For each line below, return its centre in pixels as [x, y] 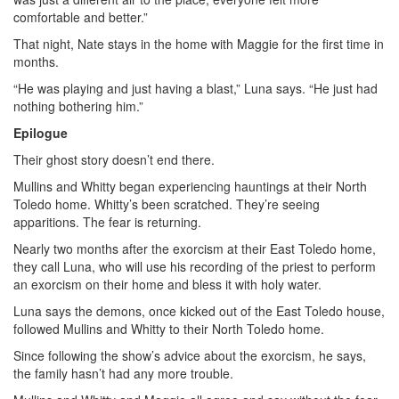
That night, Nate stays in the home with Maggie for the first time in [199, 44]
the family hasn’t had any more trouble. [123, 374]
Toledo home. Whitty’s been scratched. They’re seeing [167, 204]
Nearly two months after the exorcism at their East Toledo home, [195, 249]
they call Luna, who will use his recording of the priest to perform [195, 267]
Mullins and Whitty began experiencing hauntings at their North [190, 187]
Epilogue [41, 133]
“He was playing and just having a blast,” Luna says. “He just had [195, 89]
